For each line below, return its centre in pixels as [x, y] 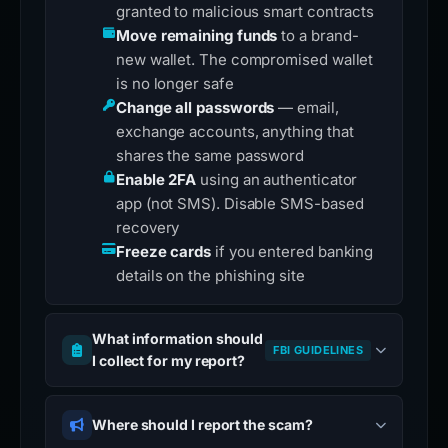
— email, [306, 108]
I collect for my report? [169, 361]
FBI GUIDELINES [318, 349]
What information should [178, 339]
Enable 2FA [156, 180]
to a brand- [318, 36]
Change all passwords [195, 108]
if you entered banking [292, 252]
